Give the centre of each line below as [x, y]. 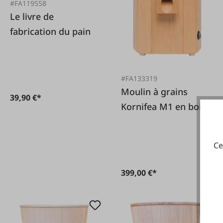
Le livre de [32, 17]
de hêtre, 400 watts [162, 122]
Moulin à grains [155, 92]
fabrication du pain [50, 32]
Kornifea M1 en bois [164, 107]
